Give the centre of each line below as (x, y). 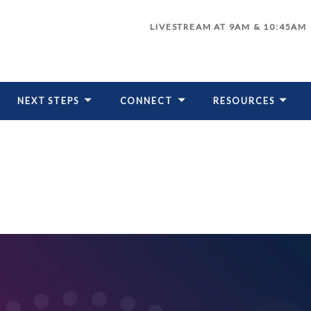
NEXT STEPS (48, 101)
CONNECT (146, 101)
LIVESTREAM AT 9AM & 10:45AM (228, 27)
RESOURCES (244, 101)
